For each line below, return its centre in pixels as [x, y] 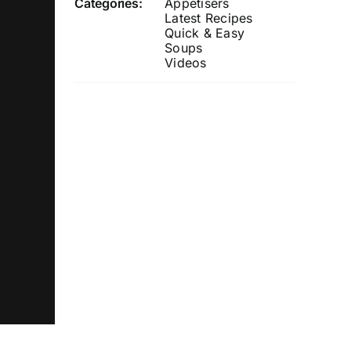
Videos [186, 62]
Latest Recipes [209, 18]
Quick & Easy [205, 33]
